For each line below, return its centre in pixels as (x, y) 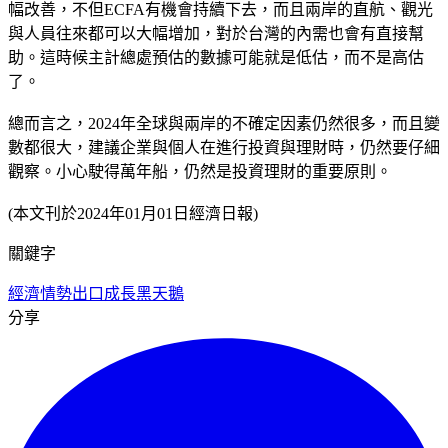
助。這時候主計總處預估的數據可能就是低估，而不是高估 (216, 57)
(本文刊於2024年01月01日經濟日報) (133, 213)
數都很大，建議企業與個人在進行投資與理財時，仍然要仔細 (224, 147)
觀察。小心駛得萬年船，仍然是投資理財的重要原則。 (200, 171)
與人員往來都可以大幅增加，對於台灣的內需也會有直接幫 (216, 33)
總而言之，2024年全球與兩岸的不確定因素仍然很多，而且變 (224, 123)
